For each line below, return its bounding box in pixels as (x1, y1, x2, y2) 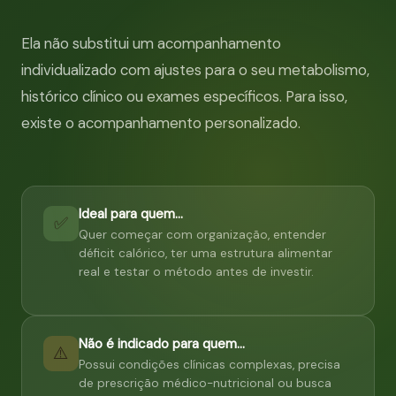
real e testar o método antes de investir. (79, 263, 314, 279)
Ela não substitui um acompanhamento (21, 33, 281, 53)
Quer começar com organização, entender (79, 226, 326, 242)
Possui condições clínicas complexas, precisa (79, 356, 340, 372)
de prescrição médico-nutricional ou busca (79, 375, 331, 391)
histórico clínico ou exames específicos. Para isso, (21, 86, 347, 106)
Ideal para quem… (79, 204, 183, 223)
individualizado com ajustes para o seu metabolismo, (21, 59, 369, 80)
